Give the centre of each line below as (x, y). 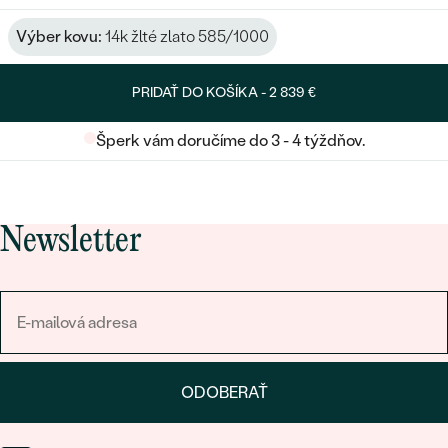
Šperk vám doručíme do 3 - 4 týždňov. (230, 140)
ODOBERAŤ (224, 392)
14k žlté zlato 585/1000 (185, 36)
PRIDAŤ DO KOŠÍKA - (200, 92)
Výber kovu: (59, 36)
